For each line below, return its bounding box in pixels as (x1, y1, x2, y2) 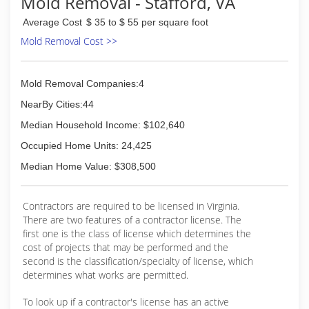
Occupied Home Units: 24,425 (21, 140, 152, 151)
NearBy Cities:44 (21, 99, 94, 110)
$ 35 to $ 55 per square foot (86, 17, 208, 28)
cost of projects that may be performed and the (23, 241, 228, 254)
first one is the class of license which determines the (23, 227, 251, 240)
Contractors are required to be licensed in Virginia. (23, 199, 239, 212)
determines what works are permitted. (23, 268, 188, 281)
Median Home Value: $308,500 (21, 161, 156, 172)
